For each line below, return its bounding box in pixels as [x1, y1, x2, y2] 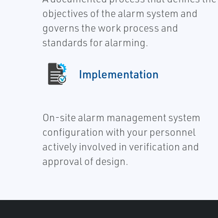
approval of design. [42, 154, 128, 167]
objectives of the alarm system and [42, 6, 198, 19]
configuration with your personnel [42, 125, 196, 138]
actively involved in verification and [42, 140, 199, 153]
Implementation [79, 66, 159, 81]
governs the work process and [42, 21, 178, 34]
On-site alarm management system [42, 110, 200, 124]
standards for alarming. [42, 36, 150, 49]
